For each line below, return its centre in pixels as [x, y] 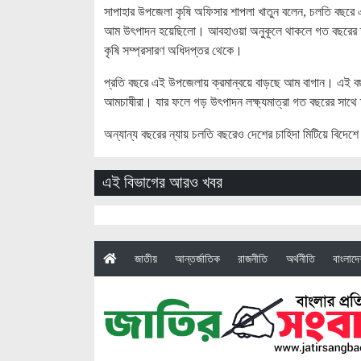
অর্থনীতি [300, 258]
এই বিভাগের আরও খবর [162, 183]
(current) [136, 257]
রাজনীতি [253, 258]
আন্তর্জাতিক [197, 258]
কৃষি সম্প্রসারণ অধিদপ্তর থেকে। [173, 50]
